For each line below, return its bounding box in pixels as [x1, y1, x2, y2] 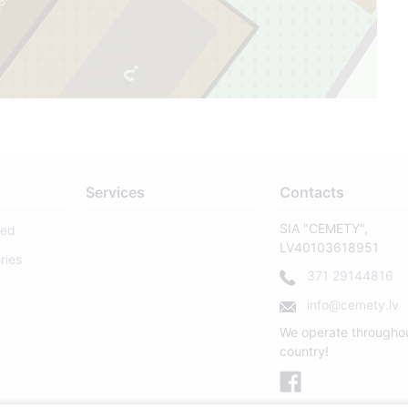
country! [280, 343, 330, 360]
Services [85, 183, 145, 202]
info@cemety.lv [303, 297, 400, 313]
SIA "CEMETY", [280, 220, 369, 237]
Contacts [280, 183, 345, 202]
